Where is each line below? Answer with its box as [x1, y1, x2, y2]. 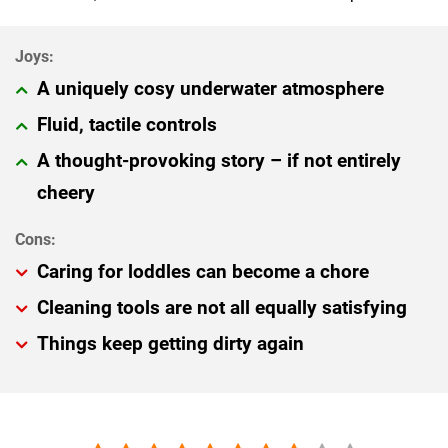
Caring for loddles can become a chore [37, 260, 369, 284]
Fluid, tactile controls [37, 113, 217, 137]
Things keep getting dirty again [37, 331, 304, 355]
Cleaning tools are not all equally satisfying [37, 295, 407, 319]
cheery [37, 181, 95, 205]
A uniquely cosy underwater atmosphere [37, 77, 384, 101]
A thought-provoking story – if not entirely [37, 149, 401, 173]
